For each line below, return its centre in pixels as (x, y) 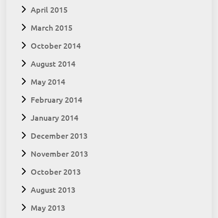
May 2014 (48, 82)
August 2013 (53, 190)
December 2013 (59, 136)
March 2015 (52, 27)
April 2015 (49, 9)
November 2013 (60, 154)
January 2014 (55, 118)
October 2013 (56, 172)
